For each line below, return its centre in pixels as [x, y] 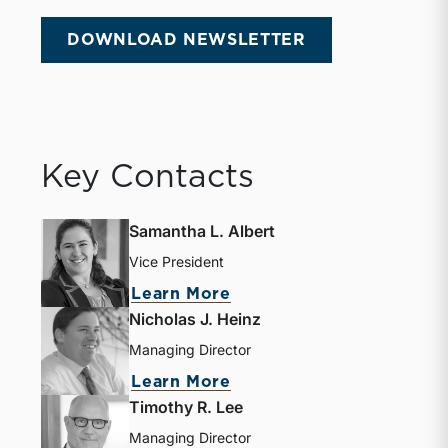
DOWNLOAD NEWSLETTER [186, 40]
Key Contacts [148, 177]
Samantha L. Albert [202, 231]
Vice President [177, 262]
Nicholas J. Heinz [195, 319]
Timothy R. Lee [186, 407]
